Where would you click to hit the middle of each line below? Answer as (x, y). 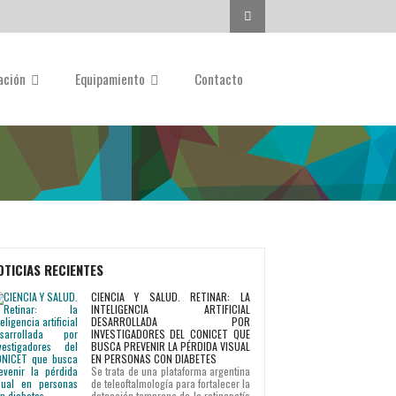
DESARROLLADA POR (170, 321)
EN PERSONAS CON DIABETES (153, 358)
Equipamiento (112, 79)
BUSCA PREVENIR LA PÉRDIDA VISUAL (170, 346)
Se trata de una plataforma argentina (170, 371)
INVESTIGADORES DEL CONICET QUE (170, 334)
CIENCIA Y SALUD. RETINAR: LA (170, 297)
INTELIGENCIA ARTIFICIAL (170, 309)
